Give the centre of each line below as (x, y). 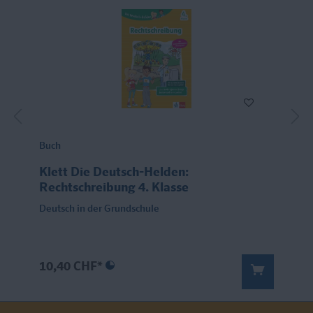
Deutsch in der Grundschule (99, 209)
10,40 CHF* (72, 267)
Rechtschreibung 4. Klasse (114, 188)
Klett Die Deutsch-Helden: (114, 173)
